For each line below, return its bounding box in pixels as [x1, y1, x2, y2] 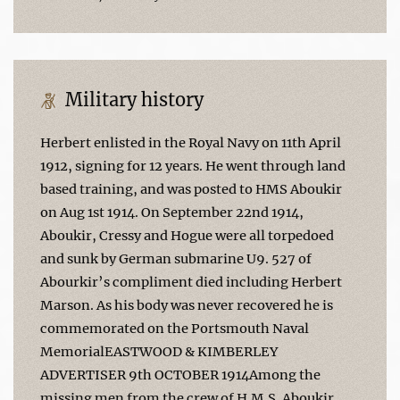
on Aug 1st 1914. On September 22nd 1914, [40, 204, 304, 221]
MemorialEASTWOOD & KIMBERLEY [40, 343, 278, 360]
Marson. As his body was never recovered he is [40, 296, 333, 313]
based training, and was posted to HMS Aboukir [40, 180, 342, 197]
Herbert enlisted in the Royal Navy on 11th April [40, 134, 341, 151]
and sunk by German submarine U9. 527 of [40, 250, 312, 267]
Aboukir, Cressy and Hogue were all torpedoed [40, 227, 334, 244]
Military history [61, 87, 204, 111]
